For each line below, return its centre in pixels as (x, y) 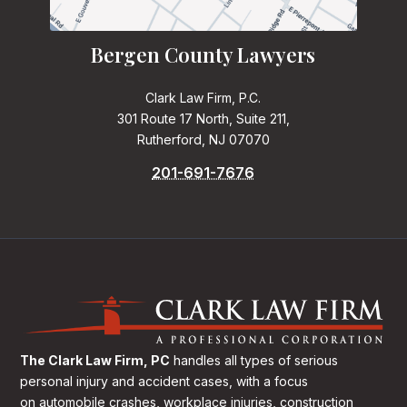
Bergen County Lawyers (203, 55)
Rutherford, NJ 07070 (203, 140)
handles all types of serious (256, 361)
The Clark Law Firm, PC (95, 361)
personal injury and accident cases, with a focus (164, 382)
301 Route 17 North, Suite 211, (203, 119)
